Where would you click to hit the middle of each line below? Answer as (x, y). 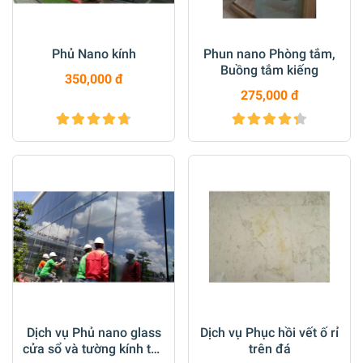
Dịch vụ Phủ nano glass (94, 333)
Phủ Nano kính (94, 54)
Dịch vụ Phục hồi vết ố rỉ (269, 333)
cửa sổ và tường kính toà (94, 349)
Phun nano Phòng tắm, (269, 54)
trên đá (269, 349)
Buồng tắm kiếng (269, 70)
